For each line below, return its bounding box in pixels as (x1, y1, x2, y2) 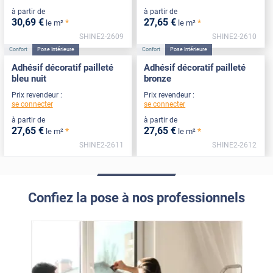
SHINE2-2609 (79, 32, 124, 41)
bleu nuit (11, 73, 46, 85)
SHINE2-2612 (211, 141, 257, 149)
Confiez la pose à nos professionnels (28, 190, 245, 206)
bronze (144, 73, 172, 85)
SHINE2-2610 (211, 32, 257, 41)
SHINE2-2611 (79, 141, 124, 149)
